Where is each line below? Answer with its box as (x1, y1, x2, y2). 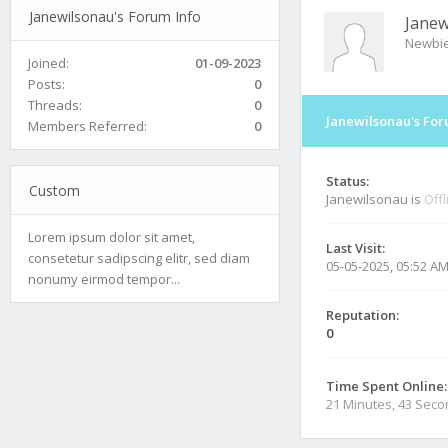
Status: (326, 172, 369, 190)
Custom (28, 180, 80, 200)
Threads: (28, 95, 82, 114)
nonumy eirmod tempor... (28, 269, 180, 288)
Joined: (28, 53, 69, 72)
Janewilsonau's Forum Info (28, 6, 201, 26)
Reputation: (326, 306, 399, 324)
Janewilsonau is (326, 190, 424, 208)
